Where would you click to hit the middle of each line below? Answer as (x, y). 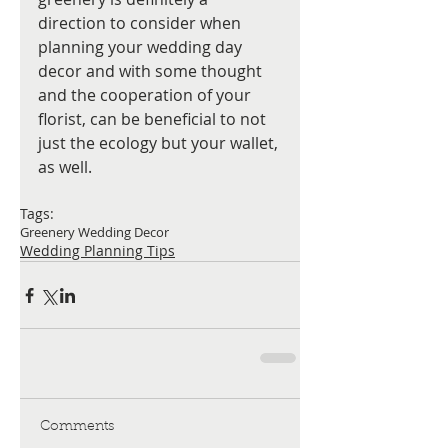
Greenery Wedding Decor (94, 232)
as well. (65, 167)
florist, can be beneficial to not (154, 119)
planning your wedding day (142, 47)
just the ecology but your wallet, (160, 143)
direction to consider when (141, 23)
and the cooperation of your (146, 95)
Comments (77, 427)
